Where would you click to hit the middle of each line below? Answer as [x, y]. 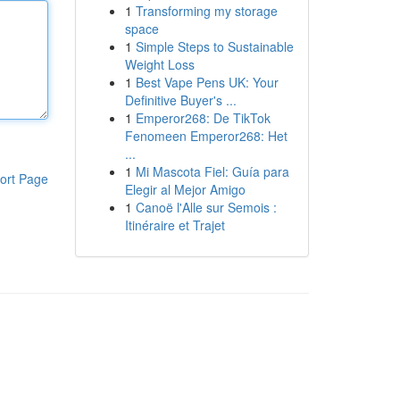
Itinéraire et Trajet [175, 225]
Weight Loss [159, 64]
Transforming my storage [206, 11]
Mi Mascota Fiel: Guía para [212, 171]
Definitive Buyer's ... [180, 100]
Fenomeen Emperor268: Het [206, 136]
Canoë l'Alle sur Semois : [206, 207]
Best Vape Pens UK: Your [207, 82]
